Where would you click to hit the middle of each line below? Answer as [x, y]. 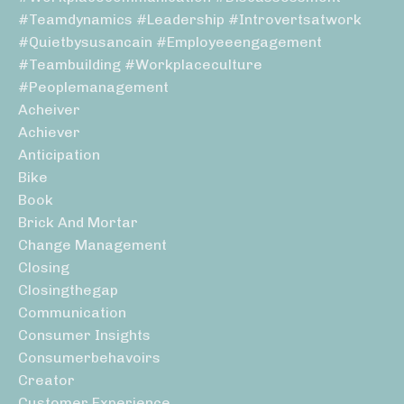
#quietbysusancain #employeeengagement [170, 42]
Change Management [92, 245]
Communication [72, 313]
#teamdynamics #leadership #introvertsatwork [190, 20]
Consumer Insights [84, 335]
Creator [46, 381]
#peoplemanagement [93, 87]
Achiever [49, 133]
